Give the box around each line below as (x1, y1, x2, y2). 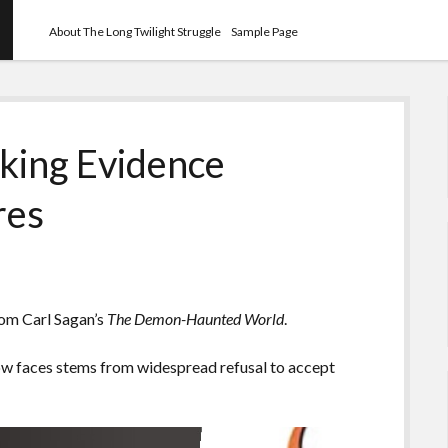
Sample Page (231, 24, 299, 39)
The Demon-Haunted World (104, 308, 285, 328)
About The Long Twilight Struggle (49, 24, 222, 39)
